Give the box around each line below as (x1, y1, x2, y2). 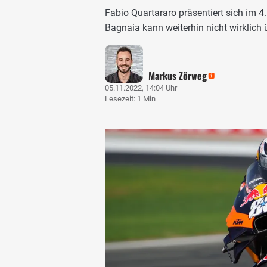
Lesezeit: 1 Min (105, 94, 156, 103)
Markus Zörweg (148, 68, 207, 83)
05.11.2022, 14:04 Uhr (105, 83, 177, 92)
